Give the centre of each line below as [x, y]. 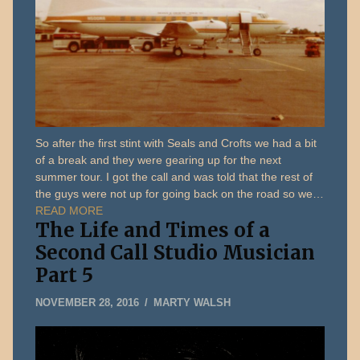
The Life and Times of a [153, 231]
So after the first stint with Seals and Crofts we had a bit [176, 143]
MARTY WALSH [192, 303]
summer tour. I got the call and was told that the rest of [174, 177]
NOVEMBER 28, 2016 [88, 303]
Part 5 [65, 276]
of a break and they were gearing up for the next [159, 160]
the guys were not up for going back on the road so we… [180, 194]
